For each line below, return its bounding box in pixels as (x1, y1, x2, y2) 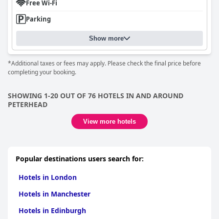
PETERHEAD (8, 100, 47, 109)
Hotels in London (19, 173, 77, 182)
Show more (89, 35, 124, 42)
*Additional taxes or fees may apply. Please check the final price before (8, 59, 201, 67)
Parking (26, 15, 51, 23)
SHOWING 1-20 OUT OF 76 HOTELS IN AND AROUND (8, 91, 183, 100)
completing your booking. (8, 68, 76, 76)
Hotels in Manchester (19, 189, 90, 198)
